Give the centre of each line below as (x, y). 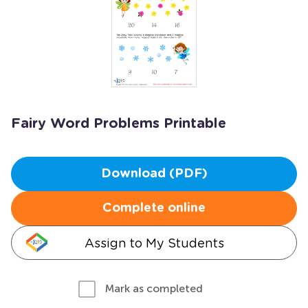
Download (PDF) (154, 174)
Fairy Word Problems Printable (119, 124)
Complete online (154, 208)
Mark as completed (154, 288)
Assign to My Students (154, 243)
